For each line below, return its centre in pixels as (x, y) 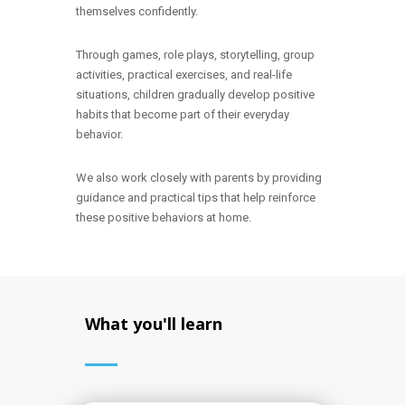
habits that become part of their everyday (183, 114)
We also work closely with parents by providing (199, 178)
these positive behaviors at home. (164, 217)
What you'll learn (154, 324)
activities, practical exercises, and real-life (184, 75)
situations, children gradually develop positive (195, 94)
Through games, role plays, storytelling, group (195, 55)
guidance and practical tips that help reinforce (196, 198)
